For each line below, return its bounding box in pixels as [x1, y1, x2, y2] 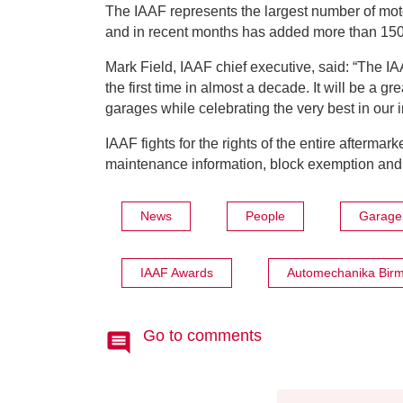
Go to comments [143, 327, 262, 345]
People [246, 209, 285, 224]
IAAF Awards [140, 265, 213, 281]
